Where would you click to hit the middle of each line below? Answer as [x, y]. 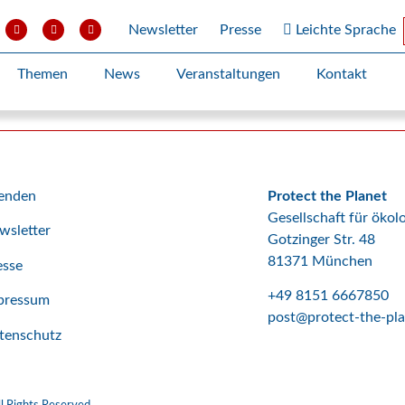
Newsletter [164, 30]
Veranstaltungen [229, 74]
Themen [43, 74]
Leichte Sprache [344, 30]
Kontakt [342, 74]
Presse [241, 30]
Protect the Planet [327, 196]
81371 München [320, 261]
